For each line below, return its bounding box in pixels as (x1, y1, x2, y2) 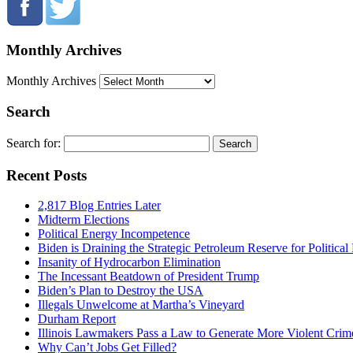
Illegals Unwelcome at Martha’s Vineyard (38, 298, 244, 312)
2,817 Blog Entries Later (38, 199, 161, 213)
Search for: (6, 136, 61, 150)
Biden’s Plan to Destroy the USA (38, 284, 203, 298)
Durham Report (38, 312, 116, 326)
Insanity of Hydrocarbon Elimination (38, 255, 221, 269)
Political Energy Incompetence (38, 227, 190, 241)
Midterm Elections (38, 213, 129, 227)
